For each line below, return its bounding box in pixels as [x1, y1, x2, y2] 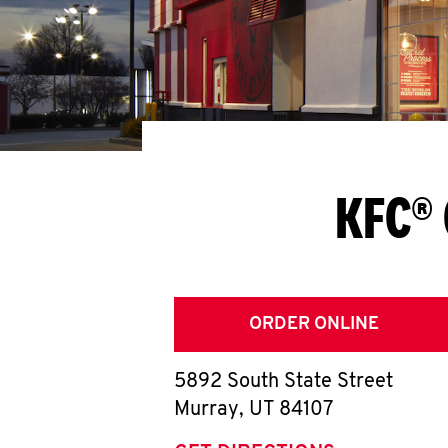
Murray [174, 400, 239, 420]
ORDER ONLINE [249, 315, 379, 334]
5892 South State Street [174, 372, 393, 392]
